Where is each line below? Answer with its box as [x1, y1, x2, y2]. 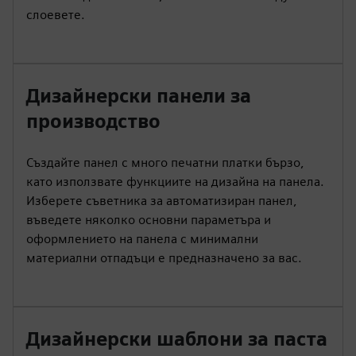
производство [26, 109, 161, 133]
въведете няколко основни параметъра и [26, 211, 271, 227]
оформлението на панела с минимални [26, 230, 258, 246]
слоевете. [26, 6, 85, 22]
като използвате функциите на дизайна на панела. [26, 173, 324, 189]
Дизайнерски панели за [26, 83, 251, 107]
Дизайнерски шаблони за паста [26, 327, 327, 350]
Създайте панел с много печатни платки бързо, [26, 154, 304, 170]
